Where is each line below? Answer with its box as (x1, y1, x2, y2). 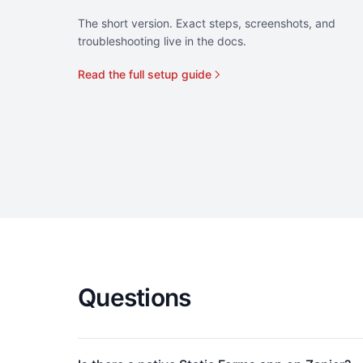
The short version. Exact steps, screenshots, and (78, 16, 335, 30)
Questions (78, 283, 191, 312)
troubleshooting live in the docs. (78, 34, 246, 48)
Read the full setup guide (78, 67, 211, 81)
